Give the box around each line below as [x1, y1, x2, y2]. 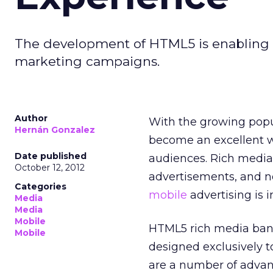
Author [15, 113, 48, 124]
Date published [15, 151, 87, 161]
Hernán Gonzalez [15, 124, 95, 135]
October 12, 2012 [15, 162, 85, 173]
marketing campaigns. [15, 54, 160, 69]
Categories [15, 181, 66, 192]
